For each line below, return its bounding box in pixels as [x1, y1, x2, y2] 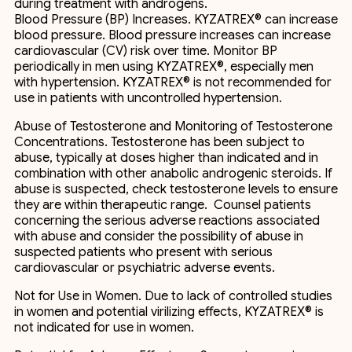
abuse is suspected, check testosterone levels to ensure [14, 181, 338, 197]
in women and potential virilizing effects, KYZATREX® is [14, 304, 324, 320]
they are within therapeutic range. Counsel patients [14, 197, 311, 213]
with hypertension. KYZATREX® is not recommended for [14, 75, 332, 90]
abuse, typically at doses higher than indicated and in [14, 150, 318, 166]
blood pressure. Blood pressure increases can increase [14, 27, 331, 43]
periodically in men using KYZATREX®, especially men [14, 59, 313, 75]
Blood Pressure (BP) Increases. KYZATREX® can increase [14, 12, 338, 27]
